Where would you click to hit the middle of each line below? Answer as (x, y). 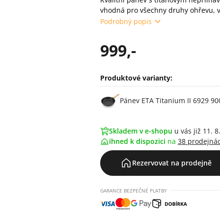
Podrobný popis (126, 21)
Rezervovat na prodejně (172, 163)
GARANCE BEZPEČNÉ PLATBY (134, 191)
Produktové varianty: (136, 78)
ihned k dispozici (138, 141)
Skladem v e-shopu (141, 131)
